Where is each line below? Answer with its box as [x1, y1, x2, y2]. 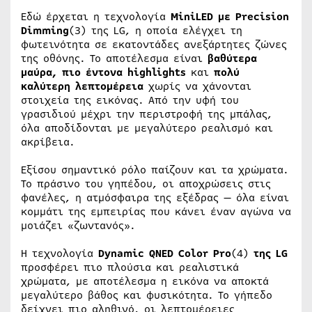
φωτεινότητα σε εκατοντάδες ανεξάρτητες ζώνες [21, 37, 287, 53]
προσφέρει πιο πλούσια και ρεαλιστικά [21, 260, 239, 276]
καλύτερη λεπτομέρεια [21, 79, 143, 95]
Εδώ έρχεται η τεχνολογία [21, 9, 171, 25]
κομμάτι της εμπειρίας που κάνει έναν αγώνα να [21, 204, 291, 220]
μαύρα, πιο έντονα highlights [21, 65, 186, 81]
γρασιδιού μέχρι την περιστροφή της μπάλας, [21, 107, 272, 123]
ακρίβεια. [21, 134, 75, 150]
